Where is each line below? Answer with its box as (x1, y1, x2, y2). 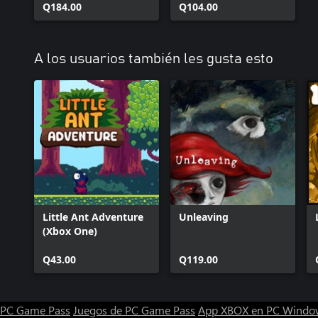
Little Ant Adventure (43, 210, 143, 224)
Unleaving (179, 210, 229, 224)
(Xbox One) (43, 224, 97, 238)
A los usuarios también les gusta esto (34, 52, 273, 66)
